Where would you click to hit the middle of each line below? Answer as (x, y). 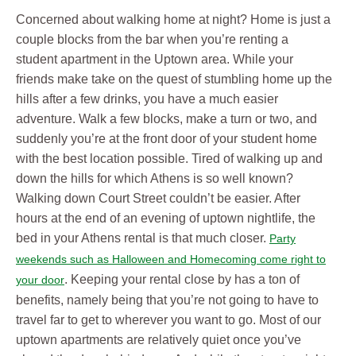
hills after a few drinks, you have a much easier (147, 99)
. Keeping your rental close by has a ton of (182, 280)
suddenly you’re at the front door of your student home (166, 139)
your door (40, 280)
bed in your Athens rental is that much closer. (143, 238)
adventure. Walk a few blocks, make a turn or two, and (166, 119)
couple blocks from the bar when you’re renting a (152, 40)
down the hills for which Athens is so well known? (155, 179)
